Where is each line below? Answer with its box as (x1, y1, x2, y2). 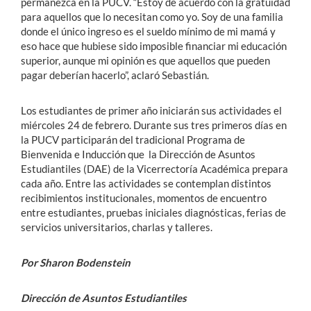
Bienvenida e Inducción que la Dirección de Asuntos (21, 148, 255, 161)
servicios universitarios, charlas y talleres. (21, 221, 212, 234)
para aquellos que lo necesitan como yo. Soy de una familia (21, 10, 283, 24)
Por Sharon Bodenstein (21, 256, 131, 269)
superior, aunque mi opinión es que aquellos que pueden (21, 54, 270, 67)
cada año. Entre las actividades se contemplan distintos (21, 177, 271, 190)
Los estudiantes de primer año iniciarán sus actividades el (21, 104, 282, 117)
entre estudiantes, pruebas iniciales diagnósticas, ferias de (21, 206, 286, 219)
